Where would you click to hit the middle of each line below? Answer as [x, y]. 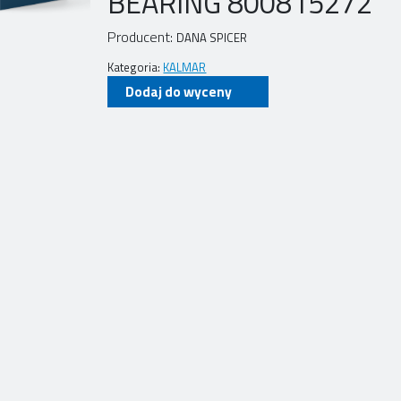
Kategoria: [136, 68]
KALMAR [185, 68]
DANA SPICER [212, 38]
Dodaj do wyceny [179, 92]
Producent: [142, 37]
